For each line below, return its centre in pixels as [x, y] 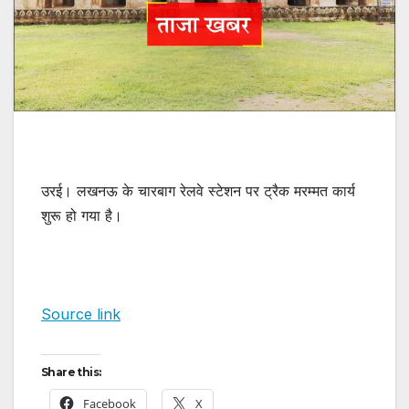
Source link [81, 314]
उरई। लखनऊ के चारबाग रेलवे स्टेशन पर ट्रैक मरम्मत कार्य [198, 190]
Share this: [71, 372]
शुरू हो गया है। [82, 215]
